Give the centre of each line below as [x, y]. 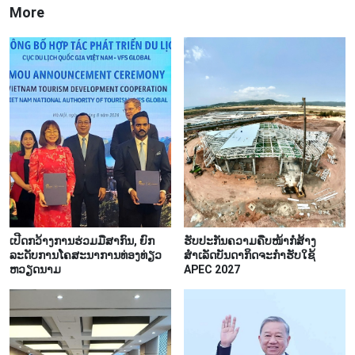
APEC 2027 [212, 270]
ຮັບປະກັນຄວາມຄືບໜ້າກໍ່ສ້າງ [250, 241]
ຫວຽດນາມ [35, 270]
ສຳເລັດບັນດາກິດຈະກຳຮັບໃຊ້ [250, 256]
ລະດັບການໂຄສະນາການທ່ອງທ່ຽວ [86, 256]
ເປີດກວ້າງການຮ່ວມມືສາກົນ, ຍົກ [82, 241]
